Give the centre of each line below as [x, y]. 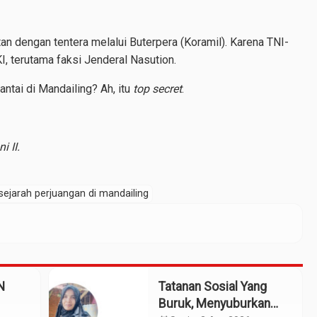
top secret [157, 89]
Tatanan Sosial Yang [213, 287]
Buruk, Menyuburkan [214, 304]
